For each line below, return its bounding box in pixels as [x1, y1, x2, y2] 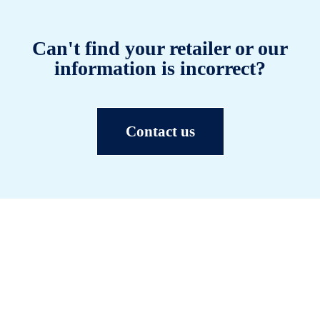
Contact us [125, 123, 195, 141]
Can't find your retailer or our [32, 37, 288, 60]
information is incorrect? [54, 57, 266, 80]
